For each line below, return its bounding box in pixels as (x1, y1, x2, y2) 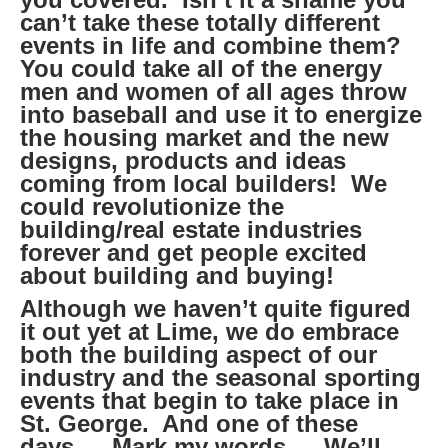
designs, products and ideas (20, 147, 346, 175)
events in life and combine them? (20, 32, 408, 60)
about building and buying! (20, 262, 334, 290)
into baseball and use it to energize (20, 101, 422, 129)
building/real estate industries (20, 216, 362, 244)
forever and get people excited (20, 239, 367, 267)
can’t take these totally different (20, 9, 380, 37)
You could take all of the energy (20, 55, 382, 83)
